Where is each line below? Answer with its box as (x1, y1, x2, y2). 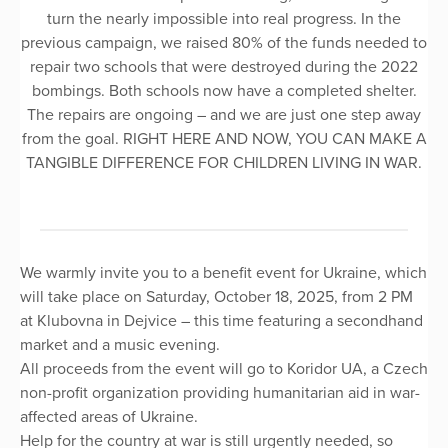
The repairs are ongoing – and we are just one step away (27, 104, 421, 125)
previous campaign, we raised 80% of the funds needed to (21, 32, 427, 53)
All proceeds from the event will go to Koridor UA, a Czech (20, 358, 428, 379)
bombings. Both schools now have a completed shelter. (31, 80, 417, 101)
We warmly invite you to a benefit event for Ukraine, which (20, 262, 427, 283)
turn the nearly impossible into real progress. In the (47, 8, 401, 29)
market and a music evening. (20, 334, 220, 355)
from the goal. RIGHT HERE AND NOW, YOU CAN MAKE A (21, 128, 427, 149)
